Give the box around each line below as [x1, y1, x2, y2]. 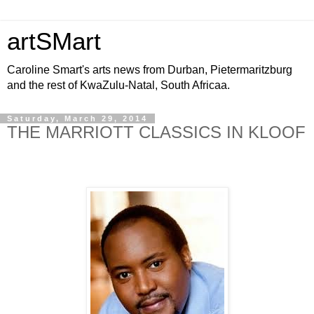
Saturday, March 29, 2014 [7, 114, 148, 123]
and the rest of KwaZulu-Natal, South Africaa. [7, 79, 230, 91]
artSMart [7, 28, 101, 55]
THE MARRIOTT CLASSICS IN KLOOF [7, 123, 306, 142]
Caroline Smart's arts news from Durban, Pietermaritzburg [7, 64, 292, 76]
